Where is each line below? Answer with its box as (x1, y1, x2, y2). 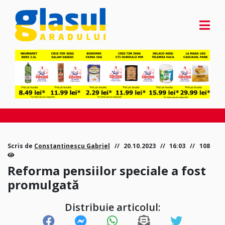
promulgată (8, 176, 79, 193)
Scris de (8, 142, 34, 151)
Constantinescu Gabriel (34, 142, 110, 151)
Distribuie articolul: (64, 200, 161, 214)
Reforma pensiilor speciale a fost (8, 162, 206, 179)
